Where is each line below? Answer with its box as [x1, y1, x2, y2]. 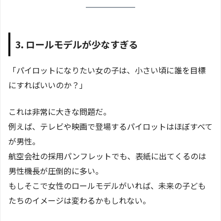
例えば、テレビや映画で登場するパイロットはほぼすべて [8, 120, 213, 133]
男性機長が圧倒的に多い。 [8, 165, 103, 177]
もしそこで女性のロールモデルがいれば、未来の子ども [8, 180, 206, 192]
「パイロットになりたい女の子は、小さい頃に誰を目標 [8, 64, 206, 76]
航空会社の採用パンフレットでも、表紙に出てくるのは [8, 150, 206, 162]
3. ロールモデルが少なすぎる [15, 37, 138, 51]
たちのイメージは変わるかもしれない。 [8, 194, 150, 207]
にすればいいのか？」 [8, 79, 87, 91]
